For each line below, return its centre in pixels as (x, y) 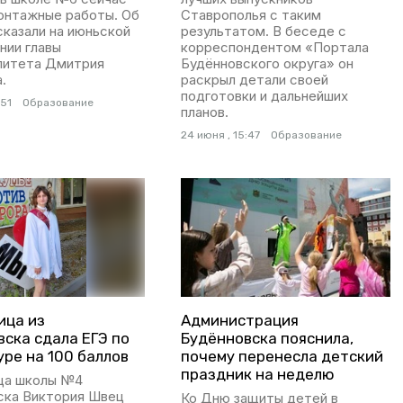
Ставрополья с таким (251, 15)
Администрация (239, 320)
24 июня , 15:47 (220, 135)
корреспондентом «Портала (274, 48)
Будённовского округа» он (267, 64)
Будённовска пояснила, (267, 338)
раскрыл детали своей (254, 80)
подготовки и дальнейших (264, 96)
